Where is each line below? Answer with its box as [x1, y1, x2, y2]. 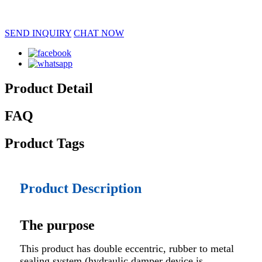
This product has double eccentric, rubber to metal [20, 242, 234, 254]
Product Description [20, 180, 142, 196]
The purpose [20, 217, 95, 233]
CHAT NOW [74, 28, 124, 39]
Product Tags [5, 135, 84, 151]
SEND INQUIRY [5, 28, 71, 39]
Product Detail [5, 80, 93, 96]
